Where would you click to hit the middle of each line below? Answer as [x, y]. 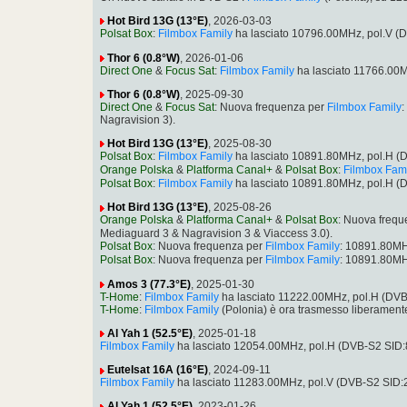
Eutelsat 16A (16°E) [158, 370]
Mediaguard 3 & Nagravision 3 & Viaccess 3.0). [216, 234]
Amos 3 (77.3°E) [149, 284]
